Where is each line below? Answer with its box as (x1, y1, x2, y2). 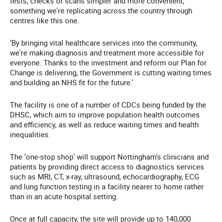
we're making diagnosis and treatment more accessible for (10, 48, 204, 58)
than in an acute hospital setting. (10, 191, 118, 202)
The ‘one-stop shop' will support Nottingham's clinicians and (10, 152, 209, 162)
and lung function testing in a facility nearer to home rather (10, 181, 204, 192)
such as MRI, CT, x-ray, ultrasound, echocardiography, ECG (10, 171, 199, 182)
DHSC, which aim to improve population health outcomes (10, 110, 200, 120)
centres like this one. (10, 15, 79, 26)
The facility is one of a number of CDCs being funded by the (10, 100, 206, 110)
